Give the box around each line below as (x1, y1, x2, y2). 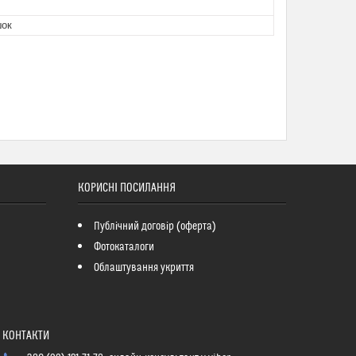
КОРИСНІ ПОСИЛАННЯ (77, 181, 176, 195)
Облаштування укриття (93, 261, 194, 274)
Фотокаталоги (93, 241, 154, 253)
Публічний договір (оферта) (93, 220, 216, 233)
